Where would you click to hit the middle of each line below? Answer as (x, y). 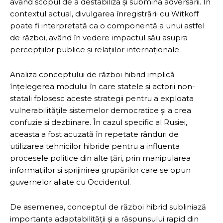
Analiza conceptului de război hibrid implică (92, 74)
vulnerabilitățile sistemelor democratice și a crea (101, 110)
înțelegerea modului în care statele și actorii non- (103, 86)
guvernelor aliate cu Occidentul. (70, 182)
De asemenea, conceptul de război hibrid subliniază (108, 207)
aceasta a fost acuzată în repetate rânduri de (94, 134)
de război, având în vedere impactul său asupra (99, 37)
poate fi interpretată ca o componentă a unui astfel (107, 25)
